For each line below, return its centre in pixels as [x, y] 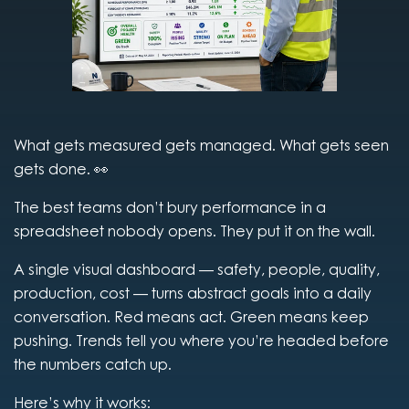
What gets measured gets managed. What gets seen [201, 145]
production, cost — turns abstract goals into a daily [193, 293]
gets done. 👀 [61, 169]
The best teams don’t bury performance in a [170, 207]
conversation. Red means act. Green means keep [191, 317]
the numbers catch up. [93, 364]
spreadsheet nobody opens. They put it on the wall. [194, 231]
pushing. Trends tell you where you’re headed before [201, 341]
